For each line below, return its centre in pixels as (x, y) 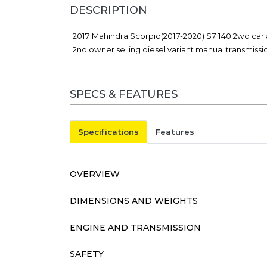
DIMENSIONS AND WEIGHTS (134, 201)
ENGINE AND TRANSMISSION (135, 227)
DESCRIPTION (108, 10)
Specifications (109, 131)
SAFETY (87, 254)
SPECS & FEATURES (124, 94)
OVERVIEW (95, 174)
